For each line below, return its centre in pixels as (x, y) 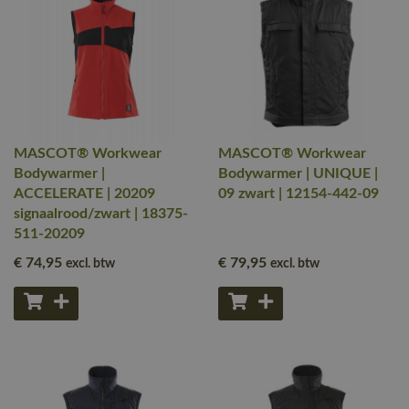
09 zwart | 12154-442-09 (299, 194)
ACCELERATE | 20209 (84, 194)
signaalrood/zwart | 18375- (101, 214)
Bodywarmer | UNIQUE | (298, 173)
